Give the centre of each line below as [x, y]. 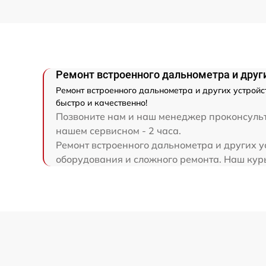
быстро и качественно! [102, 103]
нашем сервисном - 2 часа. [118, 131]
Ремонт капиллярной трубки [140, 30]
